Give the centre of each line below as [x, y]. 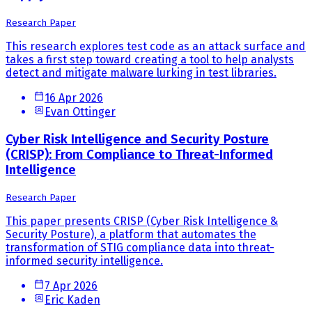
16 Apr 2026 [74, 98]
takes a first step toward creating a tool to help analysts [150, 60]
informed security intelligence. [84, 261]
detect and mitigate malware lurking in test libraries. [141, 73]
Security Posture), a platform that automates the [131, 235]
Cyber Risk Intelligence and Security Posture [137, 139]
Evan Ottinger [80, 112]
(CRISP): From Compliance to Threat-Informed [139, 154]
